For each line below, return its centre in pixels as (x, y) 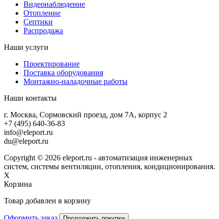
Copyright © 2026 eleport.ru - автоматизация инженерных (98, 158)
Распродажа (43, 31)
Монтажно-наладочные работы (76, 82)
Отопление (42, 13)
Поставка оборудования (63, 73)
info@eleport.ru (28, 132)
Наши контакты (30, 98)
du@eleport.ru (26, 141)
